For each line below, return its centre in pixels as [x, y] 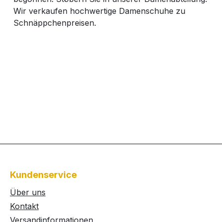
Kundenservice [43, 175]
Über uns [28, 192]
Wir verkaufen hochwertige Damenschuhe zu [99, 11]
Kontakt [24, 206]
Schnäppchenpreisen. [55, 23]
